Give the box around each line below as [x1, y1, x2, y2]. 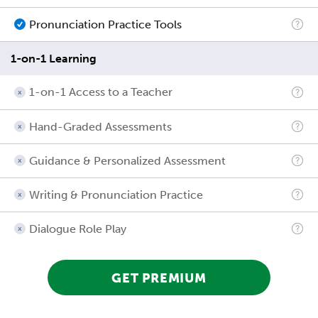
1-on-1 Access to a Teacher [29, 85, 172, 99]
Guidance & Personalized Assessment [29, 153, 226, 168]
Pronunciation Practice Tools [29, 17, 182, 31]
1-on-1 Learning [11, 51, 97, 65]
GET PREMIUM [111, 270, 207, 286]
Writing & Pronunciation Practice [29, 187, 203, 202]
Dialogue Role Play [29, 221, 126, 236]
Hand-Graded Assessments [29, 119, 172, 133]
